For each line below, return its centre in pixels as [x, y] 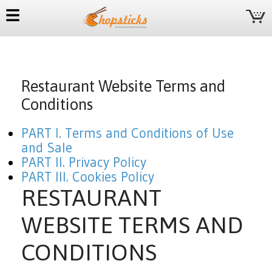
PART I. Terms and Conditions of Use [128, 133]
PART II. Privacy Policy [84, 162]
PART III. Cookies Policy [88, 177]
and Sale [47, 148]
